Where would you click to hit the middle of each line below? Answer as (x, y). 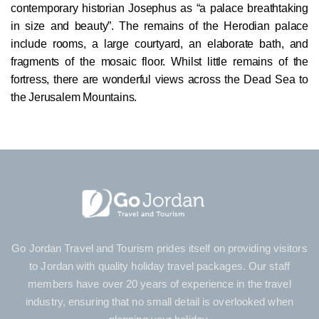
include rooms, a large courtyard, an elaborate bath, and (159, 44)
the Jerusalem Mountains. (74, 98)
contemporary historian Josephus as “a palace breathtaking (159, 9)
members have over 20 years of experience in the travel (159, 283)
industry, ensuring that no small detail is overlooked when (159, 301)
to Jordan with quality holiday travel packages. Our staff (159, 266)
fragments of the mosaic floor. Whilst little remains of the (159, 62)
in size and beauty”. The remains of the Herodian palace (159, 26)
